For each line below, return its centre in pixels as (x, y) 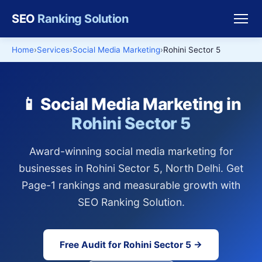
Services (53, 50)
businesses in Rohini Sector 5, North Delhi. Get (131, 168)
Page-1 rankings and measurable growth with (131, 185)
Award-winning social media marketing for (131, 151)
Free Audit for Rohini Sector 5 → (131, 245)
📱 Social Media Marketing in (131, 104)
